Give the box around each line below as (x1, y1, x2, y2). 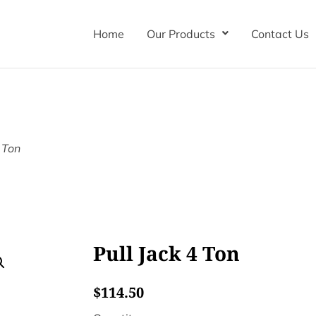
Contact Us (251, 27, 309, 41)
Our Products (147, 27, 215, 41)
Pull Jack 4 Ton (93, 240, 240, 267)
